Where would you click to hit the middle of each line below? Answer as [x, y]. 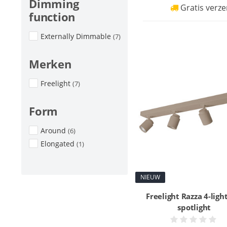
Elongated [59, 144]
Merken [50, 64]
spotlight [194, 207]
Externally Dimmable [77, 36]
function [52, 17]
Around [54, 130]
